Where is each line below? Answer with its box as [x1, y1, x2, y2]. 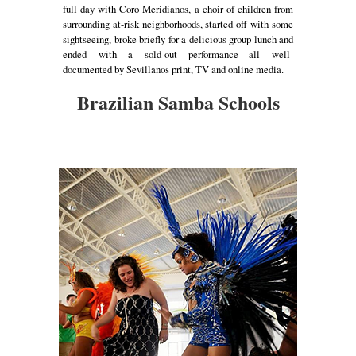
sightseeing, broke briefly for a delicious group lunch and [63, 31, 293, 46]
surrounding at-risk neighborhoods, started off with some [63, 16, 293, 31]
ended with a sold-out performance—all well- [63, 46, 293, 61]
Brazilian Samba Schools [76, 87, 280, 116]
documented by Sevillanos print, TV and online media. [63, 61, 284, 76]
